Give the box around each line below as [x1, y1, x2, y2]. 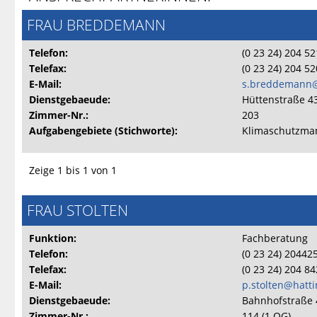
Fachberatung [241, 231, 308, 245]
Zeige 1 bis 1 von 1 [28, 163, 117, 178]
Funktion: [28, 231, 76, 245]
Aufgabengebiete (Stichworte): [28, 124, 178, 138]
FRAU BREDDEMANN [26, 15, 166, 35]
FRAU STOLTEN [26, 200, 128, 220]
